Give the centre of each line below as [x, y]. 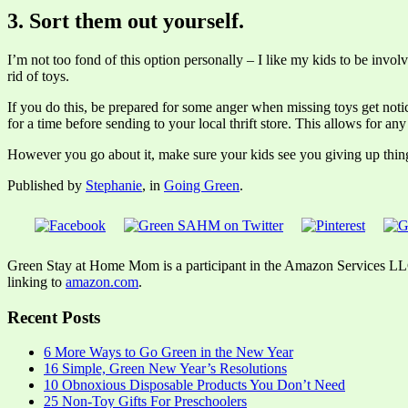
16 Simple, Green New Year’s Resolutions [165, 369]
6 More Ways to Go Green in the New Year [168, 352]
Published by [46, 185]
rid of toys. [38, 76]
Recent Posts [54, 317]
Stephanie [114, 185]
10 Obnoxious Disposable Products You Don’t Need [194, 385]
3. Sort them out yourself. [126, 21]
